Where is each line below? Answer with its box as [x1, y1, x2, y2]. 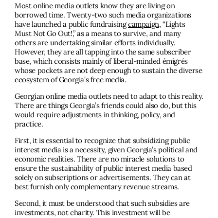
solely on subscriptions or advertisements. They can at [15, 173, 191, 182]
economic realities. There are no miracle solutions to [15, 154, 184, 164]
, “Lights [159, 19, 185, 29]
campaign [128, 19, 159, 29]
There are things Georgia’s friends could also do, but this [15, 101, 197, 110]
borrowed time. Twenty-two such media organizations [15, 10, 192, 20]
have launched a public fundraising [15, 19, 128, 29]
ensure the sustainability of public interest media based [15, 163, 192, 173]
